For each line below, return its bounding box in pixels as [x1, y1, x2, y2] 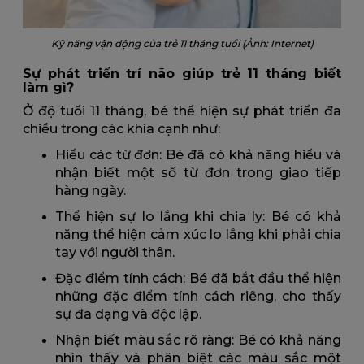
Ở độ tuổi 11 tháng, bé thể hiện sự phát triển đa [23, 103, 341, 119]
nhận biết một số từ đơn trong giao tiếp [55, 165, 341, 181]
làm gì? [23, 80, 74, 96]
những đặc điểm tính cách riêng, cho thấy [55, 288, 341, 305]
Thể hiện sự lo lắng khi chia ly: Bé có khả [55, 209, 341, 225]
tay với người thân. [55, 245, 175, 261]
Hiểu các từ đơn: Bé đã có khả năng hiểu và [55, 147, 341, 163]
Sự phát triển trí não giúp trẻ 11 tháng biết [23, 66, 341, 82]
